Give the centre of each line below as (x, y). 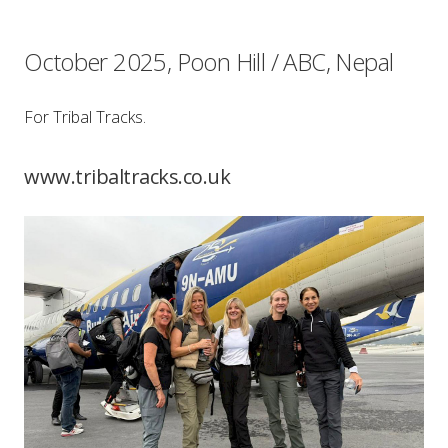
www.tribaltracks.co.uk (127, 176)
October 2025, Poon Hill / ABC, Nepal (209, 61)
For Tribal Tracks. (85, 116)
